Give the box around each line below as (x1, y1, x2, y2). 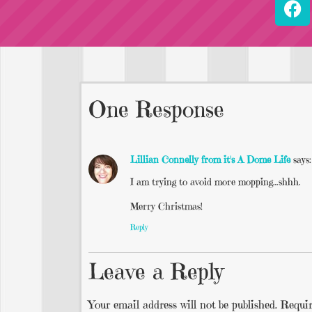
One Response (88, 95, 224, 124)
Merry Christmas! (130, 199, 203, 212)
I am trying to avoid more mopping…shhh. (130, 175, 301, 188)
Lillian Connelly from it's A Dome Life (130, 153, 290, 166)
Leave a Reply (88, 258, 224, 286)
